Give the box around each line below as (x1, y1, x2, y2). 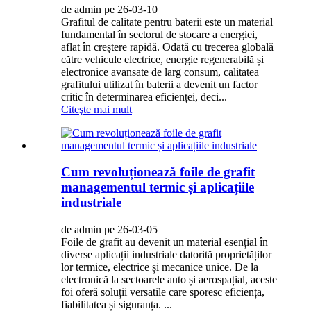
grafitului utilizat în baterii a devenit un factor (61, 78, 258, 90)
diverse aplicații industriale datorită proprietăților (61, 249, 271, 261)
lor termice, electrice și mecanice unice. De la (61, 261, 258, 274)
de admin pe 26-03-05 (61, 224, 158, 236)
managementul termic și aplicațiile (61, 180, 254, 195)
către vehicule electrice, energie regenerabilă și (61, 53, 264, 65)
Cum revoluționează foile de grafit (61, 165, 255, 180)
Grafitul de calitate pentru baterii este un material (61, 15, 273, 28)
